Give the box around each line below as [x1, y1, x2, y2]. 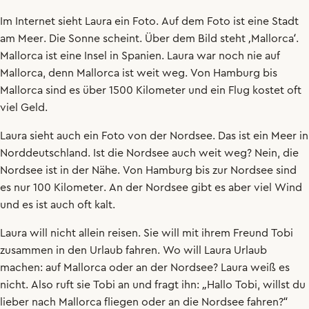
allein [79, 228, 105, 239]
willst [263, 279, 290, 290]
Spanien [121, 50, 161, 61]
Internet [15, 16, 55, 27]
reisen [108, 228, 138, 239]
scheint [103, 33, 139, 44]
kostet [252, 85, 284, 96]
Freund [233, 228, 268, 239]
